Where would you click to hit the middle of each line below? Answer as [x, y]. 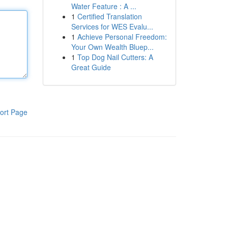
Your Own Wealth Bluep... [112, 47]
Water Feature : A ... [104, 6]
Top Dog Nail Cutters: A [115, 57]
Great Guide [91, 67]
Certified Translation [109, 16]
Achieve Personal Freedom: [122, 37]
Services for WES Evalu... [112, 26]
